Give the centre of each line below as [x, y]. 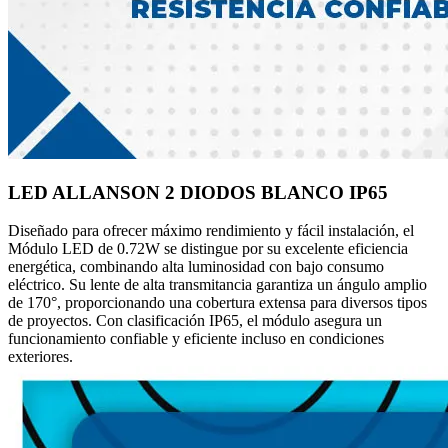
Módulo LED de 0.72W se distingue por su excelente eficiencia [208, 249]
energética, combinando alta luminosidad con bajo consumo [196, 267]
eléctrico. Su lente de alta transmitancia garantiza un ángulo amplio [217, 285]
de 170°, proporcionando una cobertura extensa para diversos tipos [217, 303]
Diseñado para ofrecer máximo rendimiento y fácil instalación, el [211, 231]
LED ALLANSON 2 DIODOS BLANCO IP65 [198, 192]
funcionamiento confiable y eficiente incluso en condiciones [196, 339]
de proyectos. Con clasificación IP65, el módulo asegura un [195, 321]
